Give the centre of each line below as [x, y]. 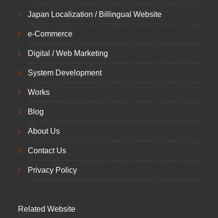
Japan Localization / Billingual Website [95, 14]
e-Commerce [50, 34]
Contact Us [47, 151]
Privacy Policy [52, 170]
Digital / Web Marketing [68, 53]
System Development [65, 73]
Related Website [47, 209]
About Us [44, 131]
